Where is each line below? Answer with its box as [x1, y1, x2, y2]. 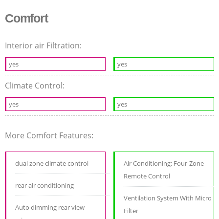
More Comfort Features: [5, 130, 95, 141]
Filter [124, 206, 139, 216]
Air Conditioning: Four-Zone [124, 159, 204, 168]
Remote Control [124, 172, 171, 181]
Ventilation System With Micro [124, 194, 212, 203]
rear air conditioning [15, 181, 74, 190]
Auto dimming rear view [15, 203, 85, 212]
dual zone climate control [15, 159, 88, 168]
